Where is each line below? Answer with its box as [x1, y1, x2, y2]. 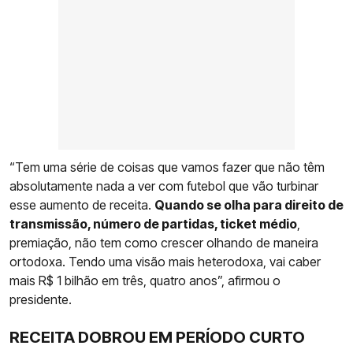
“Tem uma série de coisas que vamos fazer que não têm [9, 158, 325, 175]
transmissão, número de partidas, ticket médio [9, 215, 297, 232]
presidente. [9, 291, 72, 307]
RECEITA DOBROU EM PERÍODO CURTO [9, 327, 305, 347]
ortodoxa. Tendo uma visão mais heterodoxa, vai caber [9, 253, 321, 269]
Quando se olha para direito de [154, 196, 344, 213]
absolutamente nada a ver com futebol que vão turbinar [9, 177, 318, 194]
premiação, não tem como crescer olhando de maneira [9, 234, 318, 251]
